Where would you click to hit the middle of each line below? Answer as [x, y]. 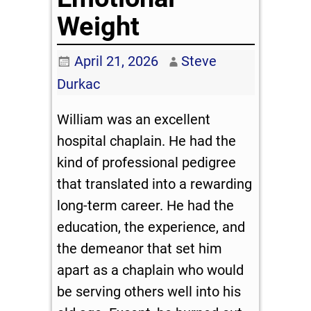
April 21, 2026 [116, 61]
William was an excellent [134, 120]
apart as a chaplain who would [151, 270]
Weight [99, 27]
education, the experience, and [151, 227]
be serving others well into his [149, 292]
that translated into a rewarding [155, 184]
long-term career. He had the [146, 206]
